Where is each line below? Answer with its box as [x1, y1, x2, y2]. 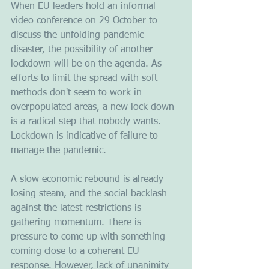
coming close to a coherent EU [11, 247, 142, 257]
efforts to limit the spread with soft [11, 74, 160, 84]
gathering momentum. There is [11, 218, 144, 228]
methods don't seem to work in [11, 88, 145, 98]
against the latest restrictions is [11, 204, 144, 214]
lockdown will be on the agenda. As [11, 59, 165, 70]
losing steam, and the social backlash [11, 189, 170, 199]
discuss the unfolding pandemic [11, 31, 147, 41]
